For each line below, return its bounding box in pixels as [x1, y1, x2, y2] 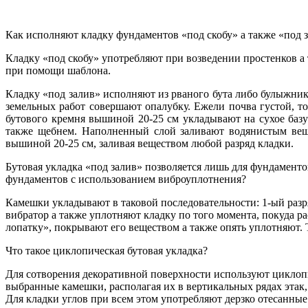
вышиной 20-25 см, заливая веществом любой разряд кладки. [5, 137, 294, 150]
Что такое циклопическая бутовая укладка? [5, 245, 208, 257]
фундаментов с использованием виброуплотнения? [5, 173, 246, 186]
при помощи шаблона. [5, 65, 111, 77]
